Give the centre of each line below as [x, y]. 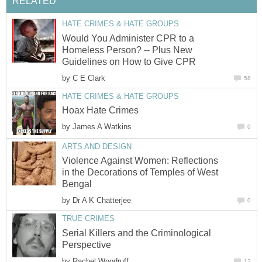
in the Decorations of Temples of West [140, 173]
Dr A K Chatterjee [102, 201]
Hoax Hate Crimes [100, 111]
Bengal [77, 184]
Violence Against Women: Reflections [140, 161]
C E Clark [89, 78]
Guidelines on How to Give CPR [129, 61]
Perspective [87, 244]
